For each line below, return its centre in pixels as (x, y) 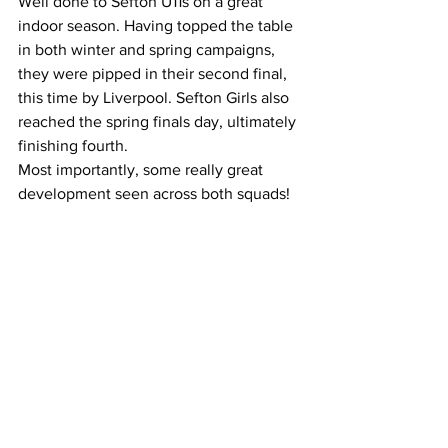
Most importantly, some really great (142, 169)
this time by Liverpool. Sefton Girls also (155, 97)
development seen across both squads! (154, 193)
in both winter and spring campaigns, (148, 49)
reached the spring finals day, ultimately (159, 121)
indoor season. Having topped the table (157, 25)
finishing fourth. (73, 145)
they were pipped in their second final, (154, 73)
